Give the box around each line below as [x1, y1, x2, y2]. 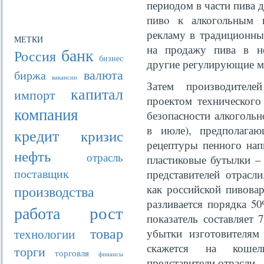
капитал [71, 83, 123, 104]
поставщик [14, 166, 69, 181]
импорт [14, 86, 55, 103]
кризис [81, 126, 123, 146]
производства [14, 181, 94, 201]
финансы [98, 250, 123, 258]
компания [14, 104, 78, 125]
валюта [84, 66, 123, 83]
